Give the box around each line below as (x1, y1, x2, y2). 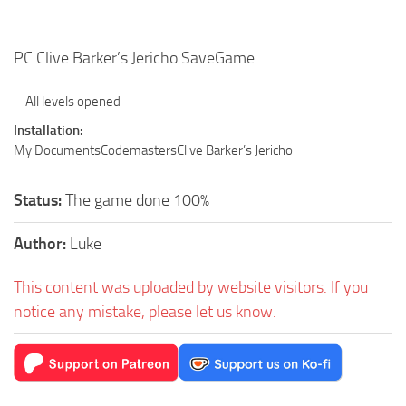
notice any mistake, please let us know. (14, 302, 276, 323)
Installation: (14, 122, 83, 140)
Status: (14, 190, 65, 211)
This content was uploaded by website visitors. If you (14, 277, 368, 298)
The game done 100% (65, 190, 209, 211)
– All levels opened (14, 93, 121, 111)
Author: (14, 234, 70, 255)
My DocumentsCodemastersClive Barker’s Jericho (14, 142, 293, 159)
